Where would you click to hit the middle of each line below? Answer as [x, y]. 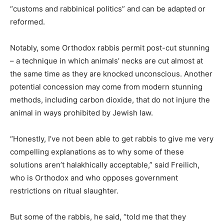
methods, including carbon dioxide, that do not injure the [110, 100]
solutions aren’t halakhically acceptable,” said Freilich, [105, 165]
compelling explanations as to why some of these [97, 152]
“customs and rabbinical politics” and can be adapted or [108, 9]
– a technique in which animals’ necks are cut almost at [106, 61]
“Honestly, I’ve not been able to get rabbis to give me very [112, 139]
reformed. [27, 22]
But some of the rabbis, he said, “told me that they [98, 217]
